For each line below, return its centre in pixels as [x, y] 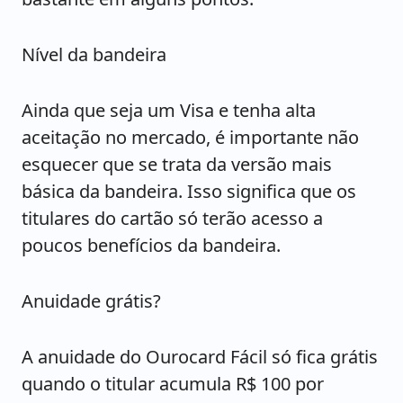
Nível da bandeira [94, 55]
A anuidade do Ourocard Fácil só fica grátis [200, 357]
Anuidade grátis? [91, 301]
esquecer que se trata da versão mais [177, 165]
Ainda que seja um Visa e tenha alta [169, 111]
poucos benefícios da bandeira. [151, 246]
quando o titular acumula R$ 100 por [173, 384]
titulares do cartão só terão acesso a [172, 219]
